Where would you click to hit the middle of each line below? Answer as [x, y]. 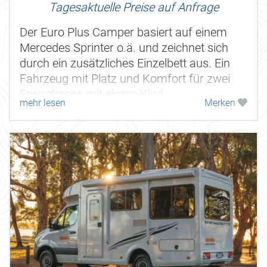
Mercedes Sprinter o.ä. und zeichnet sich [124, 48]
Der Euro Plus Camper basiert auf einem [123, 32]
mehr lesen [43, 103]
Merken [221, 103]
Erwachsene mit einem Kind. [93, 94]
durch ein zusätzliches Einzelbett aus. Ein [125, 63]
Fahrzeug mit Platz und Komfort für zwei [125, 79]
